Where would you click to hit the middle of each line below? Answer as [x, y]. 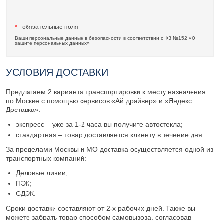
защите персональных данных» [52, 43]
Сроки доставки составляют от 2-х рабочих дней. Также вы [101, 208]
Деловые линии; [42, 173]
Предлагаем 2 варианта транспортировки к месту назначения [106, 92]
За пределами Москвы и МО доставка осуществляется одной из [110, 150]
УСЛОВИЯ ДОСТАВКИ [57, 72]
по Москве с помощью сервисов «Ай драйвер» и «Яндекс [99, 101]
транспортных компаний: [46, 158]
